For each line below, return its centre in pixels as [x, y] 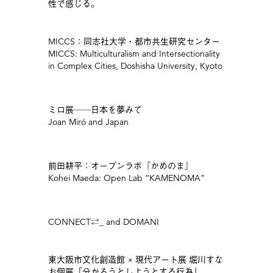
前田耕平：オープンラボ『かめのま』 [120, 166]
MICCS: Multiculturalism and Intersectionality [134, 54]
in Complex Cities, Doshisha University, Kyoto [135, 66]
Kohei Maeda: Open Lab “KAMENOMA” [126, 178]
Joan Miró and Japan [88, 122]
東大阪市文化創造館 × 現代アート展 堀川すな [135, 260]
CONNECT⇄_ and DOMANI [103, 222]
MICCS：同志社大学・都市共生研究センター [134, 41]
